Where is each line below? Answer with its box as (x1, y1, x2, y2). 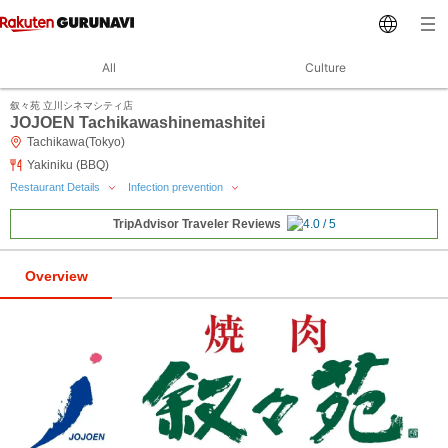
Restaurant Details (10, 181, 103, 193)
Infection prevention (128, 181, 226, 193)
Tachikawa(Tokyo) (27, 135, 125, 149)
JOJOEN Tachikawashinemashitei (10, 114, 265, 131)
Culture (304, 60, 346, 75)
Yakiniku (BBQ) (27, 158, 109, 172)
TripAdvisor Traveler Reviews (112, 217, 281, 232)
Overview (24, 267, 88, 284)
